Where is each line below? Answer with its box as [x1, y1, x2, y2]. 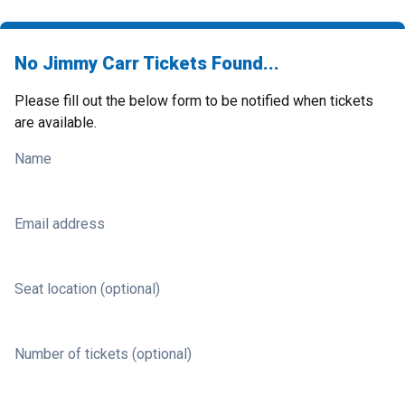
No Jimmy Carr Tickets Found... [14, 52, 279, 74]
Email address [14, 215, 105, 232]
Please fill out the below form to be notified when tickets [14, 92, 373, 109]
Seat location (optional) [14, 280, 160, 297]
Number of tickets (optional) [14, 345, 192, 363]
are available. [14, 114, 97, 131]
